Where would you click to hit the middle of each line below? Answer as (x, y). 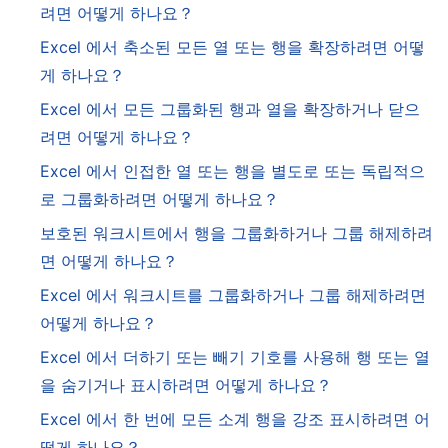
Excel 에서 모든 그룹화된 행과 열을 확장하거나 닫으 (230, 109)
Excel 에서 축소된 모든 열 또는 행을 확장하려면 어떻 (232, 47)
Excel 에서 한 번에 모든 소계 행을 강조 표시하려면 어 (235, 419)
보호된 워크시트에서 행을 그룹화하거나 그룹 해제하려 (236, 233)
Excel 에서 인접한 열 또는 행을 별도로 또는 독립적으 (232, 171)
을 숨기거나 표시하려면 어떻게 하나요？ (186, 385)
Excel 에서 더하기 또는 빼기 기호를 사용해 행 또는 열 (235, 357)
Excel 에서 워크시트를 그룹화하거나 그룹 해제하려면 (233, 295)
